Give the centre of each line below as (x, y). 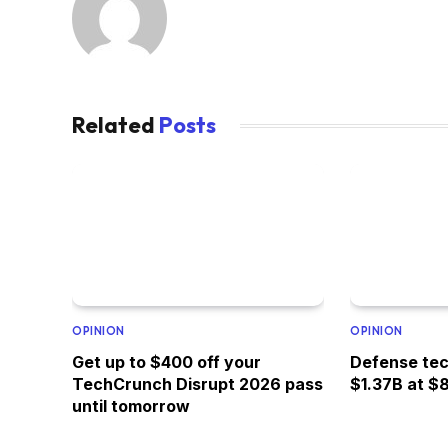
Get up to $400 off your (166, 362)
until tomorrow (131, 406)
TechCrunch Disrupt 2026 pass (197, 384)
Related (115, 125)
